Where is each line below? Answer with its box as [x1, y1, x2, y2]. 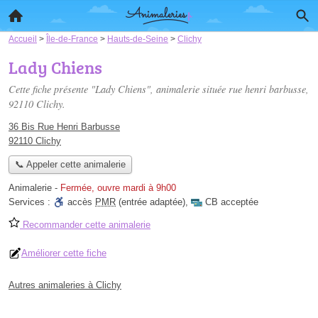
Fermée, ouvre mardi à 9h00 [60, 182, 176, 194]
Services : [9, 197, 53, 208]
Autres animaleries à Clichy [9, 280, 121, 291]
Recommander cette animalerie [20, 219, 150, 231]
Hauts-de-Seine [107, 34, 168, 43]
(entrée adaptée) [116, 197, 185, 208]
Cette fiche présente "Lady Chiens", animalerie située [9, 82, 229, 96]
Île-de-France [46, 34, 98, 43]
